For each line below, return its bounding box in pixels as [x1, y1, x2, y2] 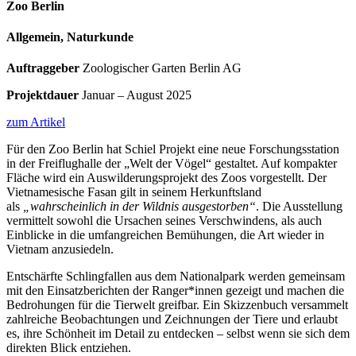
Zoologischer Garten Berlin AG [79, 61, 242, 75]
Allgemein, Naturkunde [6, 29, 133, 44]
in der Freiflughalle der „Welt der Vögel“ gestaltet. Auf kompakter [6, 157, 337, 171]
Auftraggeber [6, 61, 79, 75]
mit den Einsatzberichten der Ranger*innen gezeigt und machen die [6, 284, 344, 298]
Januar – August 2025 [79, 88, 192, 103]
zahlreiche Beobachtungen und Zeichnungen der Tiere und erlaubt [6, 312, 338, 327]
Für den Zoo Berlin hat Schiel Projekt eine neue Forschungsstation [6, 142, 339, 157]
